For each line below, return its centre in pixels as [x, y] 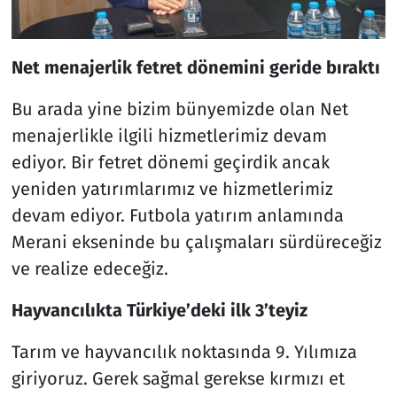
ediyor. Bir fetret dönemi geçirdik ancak [170, 162]
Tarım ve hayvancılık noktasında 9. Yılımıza [184, 351]
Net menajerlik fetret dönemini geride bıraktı [195, 67]
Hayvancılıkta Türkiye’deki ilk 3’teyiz [159, 310]
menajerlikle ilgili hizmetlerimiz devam [169, 135]
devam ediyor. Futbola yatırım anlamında [177, 215]
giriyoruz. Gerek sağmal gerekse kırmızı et [178, 378]
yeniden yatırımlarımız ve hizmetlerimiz [172, 188]
